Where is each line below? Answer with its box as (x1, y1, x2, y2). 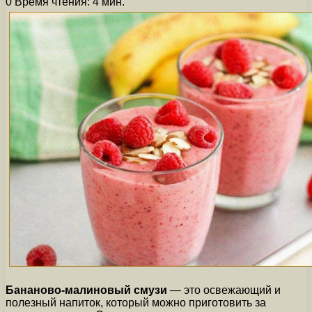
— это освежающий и (167, 283, 281, 296)
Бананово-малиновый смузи (6, 283, 167, 296)
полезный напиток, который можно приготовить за (6, 296, 266, 309)
